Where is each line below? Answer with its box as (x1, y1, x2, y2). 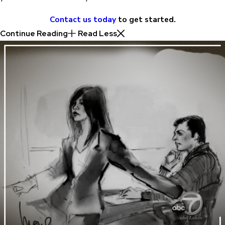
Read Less (77, 28, 117, 39)
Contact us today (49, 14, 116, 25)
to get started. (116, 14, 176, 25)
